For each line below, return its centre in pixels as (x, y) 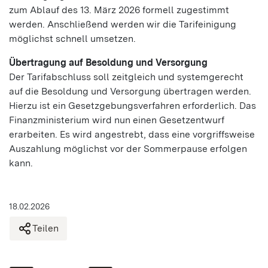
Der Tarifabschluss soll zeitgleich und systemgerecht (126, 77)
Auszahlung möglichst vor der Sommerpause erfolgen (128, 149)
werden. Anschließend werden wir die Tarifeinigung (123, 24)
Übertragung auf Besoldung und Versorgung (108, 63)
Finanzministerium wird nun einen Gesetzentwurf (117, 120)
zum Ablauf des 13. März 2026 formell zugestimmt (119, 10)
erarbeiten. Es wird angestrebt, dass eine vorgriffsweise (132, 134)
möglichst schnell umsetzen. (72, 39)
